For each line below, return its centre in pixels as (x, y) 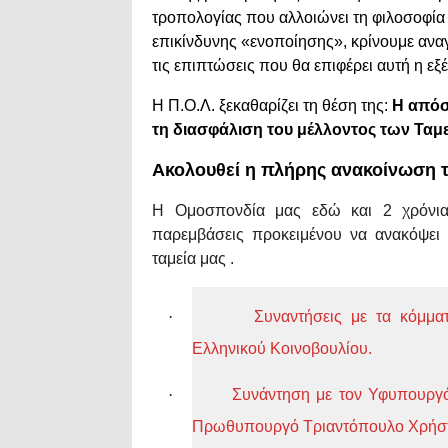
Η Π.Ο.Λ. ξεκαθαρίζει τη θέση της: (272, 106)
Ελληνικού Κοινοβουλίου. (282, 349)
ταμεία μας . (193, 259)
